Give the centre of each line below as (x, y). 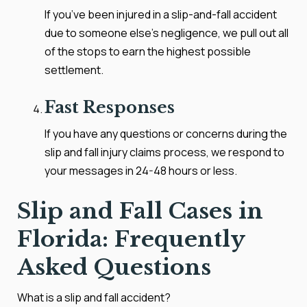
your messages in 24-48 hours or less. (141, 171)
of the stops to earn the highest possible (148, 51)
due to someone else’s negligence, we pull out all (167, 33)
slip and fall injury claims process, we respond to (164, 152)
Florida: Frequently (131, 239)
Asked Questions (114, 267)
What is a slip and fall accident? (94, 297)
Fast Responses (110, 107)
